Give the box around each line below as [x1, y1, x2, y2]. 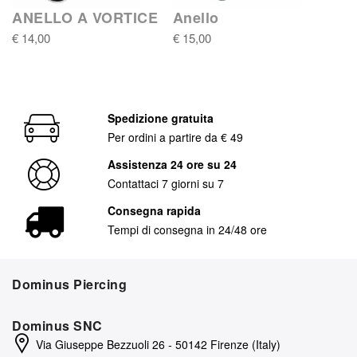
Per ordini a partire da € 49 [114, 128, 243, 145]
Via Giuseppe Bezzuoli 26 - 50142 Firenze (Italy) [36, 335, 280, 352]
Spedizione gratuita [107, 109, 214, 126]
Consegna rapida [107, 202, 201, 218]
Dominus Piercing [12, 274, 127, 293]
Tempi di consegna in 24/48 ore [113, 221, 267, 237]
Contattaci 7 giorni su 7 [115, 175, 224, 191]
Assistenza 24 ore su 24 [107, 155, 237, 172]
